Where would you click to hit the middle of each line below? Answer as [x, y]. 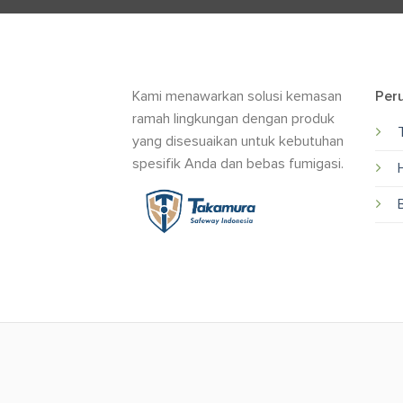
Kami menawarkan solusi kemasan [237, 96]
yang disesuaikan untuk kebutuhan [238, 141]
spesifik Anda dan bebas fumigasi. [238, 163]
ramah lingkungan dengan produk [233, 118]
